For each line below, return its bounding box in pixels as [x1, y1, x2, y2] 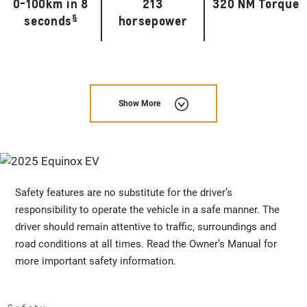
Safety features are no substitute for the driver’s [15, 186, 233, 199]
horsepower [118, 12, 188, 28]
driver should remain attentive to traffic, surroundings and [15, 221, 277, 234]
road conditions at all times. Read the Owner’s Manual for [15, 238, 278, 251]
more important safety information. [15, 255, 177, 268]
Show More [118, 99, 160, 109]
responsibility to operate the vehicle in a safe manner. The [15, 204, 280, 217]
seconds [24, 12, 73, 28]
